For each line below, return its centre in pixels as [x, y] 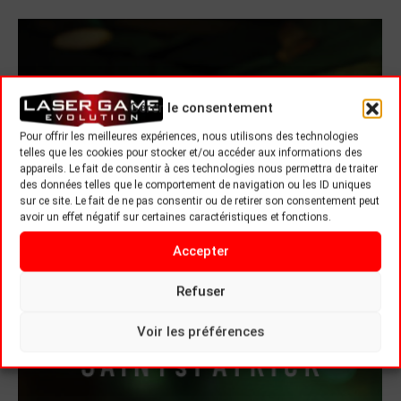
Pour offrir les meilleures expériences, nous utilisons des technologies [189, 136]
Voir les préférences [200, 332]
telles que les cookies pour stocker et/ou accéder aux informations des [191, 152]
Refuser [200, 291]
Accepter [200, 251]
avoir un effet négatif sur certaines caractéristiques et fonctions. [175, 217]
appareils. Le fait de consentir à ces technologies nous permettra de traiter [199, 168]
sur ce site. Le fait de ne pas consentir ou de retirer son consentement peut [200, 200]
